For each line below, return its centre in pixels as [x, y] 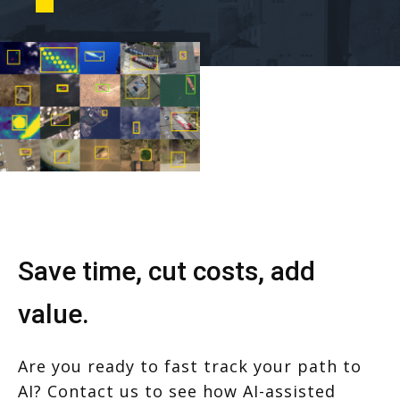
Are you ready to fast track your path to [190, 366]
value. [54, 313]
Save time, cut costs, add [167, 271]
